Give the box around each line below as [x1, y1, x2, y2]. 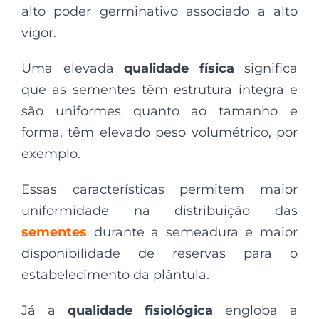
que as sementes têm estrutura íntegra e [21, 82, 298, 98]
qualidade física [124, 61, 234, 76]
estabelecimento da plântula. [21, 267, 209, 283]
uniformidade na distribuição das [21, 203, 298, 219]
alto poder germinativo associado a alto [21, 4, 298, 19]
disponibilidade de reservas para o [21, 246, 298, 261]
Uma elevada [21, 61, 124, 76]
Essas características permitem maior [21, 182, 298, 197]
